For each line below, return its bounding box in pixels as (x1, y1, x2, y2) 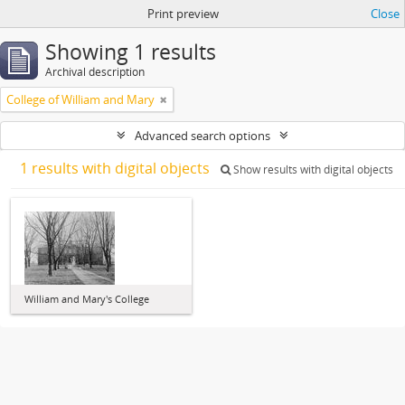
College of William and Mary (6, 91, 155, 108)
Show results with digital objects (231, 162, 393, 177)
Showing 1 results (45, 38, 216, 66)
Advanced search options (135, 127, 270, 144)
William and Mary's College (24, 292, 149, 306)
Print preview (146, 5, 219, 22)
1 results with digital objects (20, 158, 213, 178)
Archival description (45, 64, 145, 80)
